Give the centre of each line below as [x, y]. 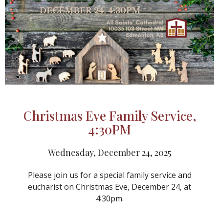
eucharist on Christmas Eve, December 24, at [109, 187]
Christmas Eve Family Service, [109, 116]
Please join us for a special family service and [109, 175]
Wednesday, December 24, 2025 [109, 153]
